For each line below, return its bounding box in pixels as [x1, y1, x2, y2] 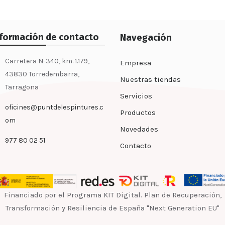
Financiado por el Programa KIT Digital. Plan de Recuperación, [4, 190, 221, 200]
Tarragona [5, 82, 39, 91]
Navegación [120, 32, 172, 43]
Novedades [120, 124, 158, 134]
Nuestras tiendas [120, 74, 181, 84]
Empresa [120, 58, 151, 67]
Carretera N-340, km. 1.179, [5, 56, 89, 65]
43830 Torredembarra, [5, 69, 79, 78]
